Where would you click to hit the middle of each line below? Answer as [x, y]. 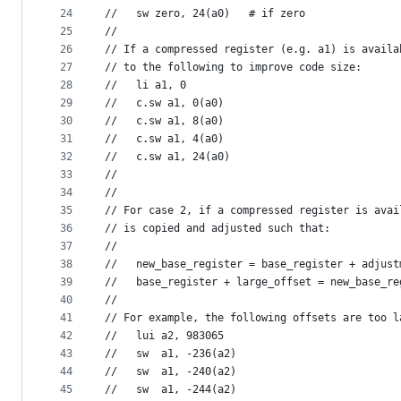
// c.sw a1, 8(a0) [164, 121]
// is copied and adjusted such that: [218, 229]
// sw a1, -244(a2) [171, 390]
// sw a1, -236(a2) [171, 354]
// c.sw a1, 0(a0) [164, 103]
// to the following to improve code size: [233, 68]
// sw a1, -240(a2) [171, 372]
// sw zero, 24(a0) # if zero [205, 14]
